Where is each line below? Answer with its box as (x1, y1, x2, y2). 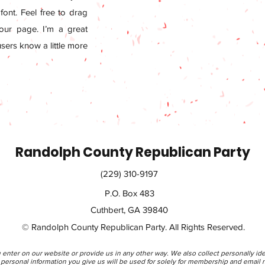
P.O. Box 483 (104, 188, 154, 198)
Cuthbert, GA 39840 (91, 205, 168, 215)
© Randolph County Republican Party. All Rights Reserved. (21, 222, 245, 232)
